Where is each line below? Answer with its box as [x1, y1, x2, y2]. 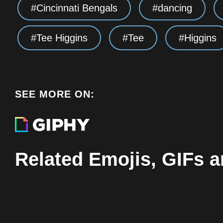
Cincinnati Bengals [36, 2, 117, 13]
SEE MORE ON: [15, 89, 95, 100]
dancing [158, 2, 192, 13]
